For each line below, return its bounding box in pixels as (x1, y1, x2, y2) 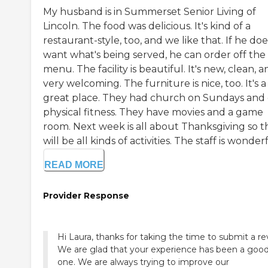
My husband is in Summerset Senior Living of (43, 6, 256, 18)
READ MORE (44, 160, 103, 170)
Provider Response (43, 190, 129, 202)
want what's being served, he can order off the (43, 49, 266, 61)
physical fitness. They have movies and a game (43, 106, 263, 118)
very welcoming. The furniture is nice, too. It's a (43, 78, 266, 90)
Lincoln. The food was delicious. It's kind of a (43, 20, 251, 32)
